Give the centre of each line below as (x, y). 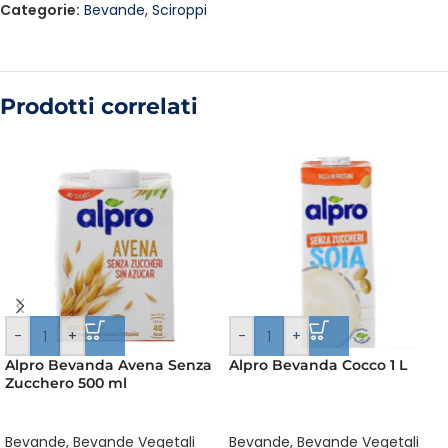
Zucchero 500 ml (66, 383)
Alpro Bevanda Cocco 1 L (318, 365)
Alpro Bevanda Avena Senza (108, 365)
